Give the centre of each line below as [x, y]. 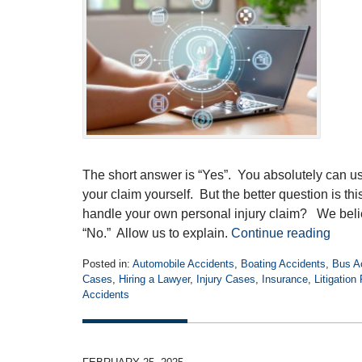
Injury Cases [226, 279]
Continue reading [281, 233]
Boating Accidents [283, 263]
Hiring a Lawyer [154, 279]
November [105, 324]
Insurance [285, 279]
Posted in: [106, 263]
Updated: [103, 309]
